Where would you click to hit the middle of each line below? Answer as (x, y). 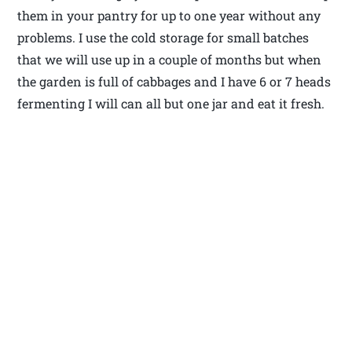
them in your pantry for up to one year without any (169, 15)
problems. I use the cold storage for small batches (163, 37)
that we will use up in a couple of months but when (170, 59)
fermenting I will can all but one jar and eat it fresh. (171, 103)
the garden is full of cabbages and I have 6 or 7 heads (174, 81)
